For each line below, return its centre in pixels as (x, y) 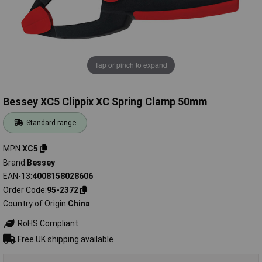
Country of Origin (35, 204)
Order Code (24, 190)
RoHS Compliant (47, 224)
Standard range (51, 123)
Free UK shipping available (64, 239)
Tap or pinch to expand (131, 65)
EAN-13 (17, 176)
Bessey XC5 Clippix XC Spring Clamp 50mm (105, 102)
